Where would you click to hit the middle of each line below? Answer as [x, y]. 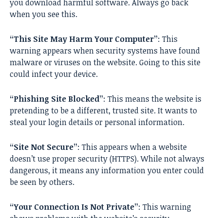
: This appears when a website [132, 147]
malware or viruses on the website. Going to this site [105, 63]
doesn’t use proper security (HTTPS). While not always [107, 159]
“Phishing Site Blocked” [56, 99]
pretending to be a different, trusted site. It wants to [103, 111]
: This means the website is [152, 99]
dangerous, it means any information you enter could [107, 171]
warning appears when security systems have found [105, 51]
